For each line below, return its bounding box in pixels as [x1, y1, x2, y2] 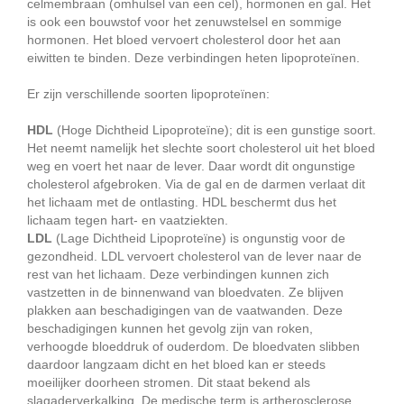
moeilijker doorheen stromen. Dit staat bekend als [27, 374, 310, 390]
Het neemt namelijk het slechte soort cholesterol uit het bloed [27, 140, 375, 155]
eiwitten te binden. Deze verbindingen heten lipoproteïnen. [27, 50, 360, 65]
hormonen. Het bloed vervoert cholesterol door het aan [27, 32, 341, 47]
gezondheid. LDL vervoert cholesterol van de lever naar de [27, 248, 362, 263]
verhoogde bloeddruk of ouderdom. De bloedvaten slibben [27, 338, 360, 353]
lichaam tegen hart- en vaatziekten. [27, 212, 228, 227]
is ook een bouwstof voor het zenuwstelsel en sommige [27, 14, 342, 29]
